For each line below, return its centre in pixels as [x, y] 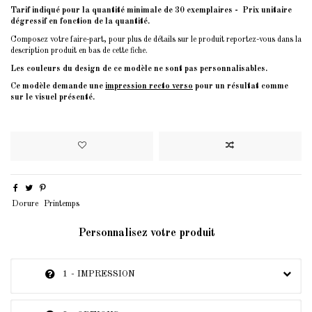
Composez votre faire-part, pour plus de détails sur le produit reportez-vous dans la [156, 39]
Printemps [62, 204]
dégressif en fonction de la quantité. [80, 22]
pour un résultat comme [241, 87]
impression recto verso [149, 87]
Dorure [25, 204]
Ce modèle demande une [58, 87]
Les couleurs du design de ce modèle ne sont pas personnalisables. [139, 69]
